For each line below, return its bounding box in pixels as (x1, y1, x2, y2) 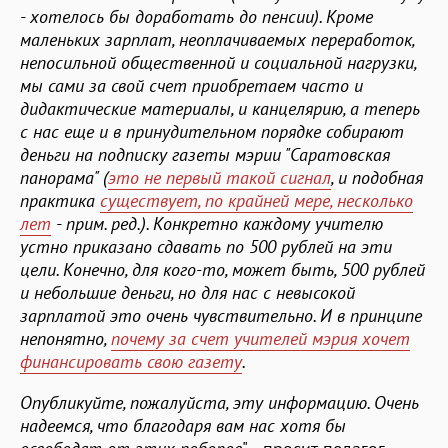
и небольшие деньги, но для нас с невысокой (20, 280, 355, 304)
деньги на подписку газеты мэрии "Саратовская (20, 142, 390, 166)
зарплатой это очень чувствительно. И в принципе (20, 303, 422, 327)
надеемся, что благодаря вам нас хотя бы (20, 413, 346, 437)
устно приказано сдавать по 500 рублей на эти (20, 234, 392, 258)
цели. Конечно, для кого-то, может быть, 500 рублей (20, 257, 425, 281)
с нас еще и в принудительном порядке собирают (20, 119, 404, 143)
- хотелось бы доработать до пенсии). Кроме (20, 4, 373, 28)
